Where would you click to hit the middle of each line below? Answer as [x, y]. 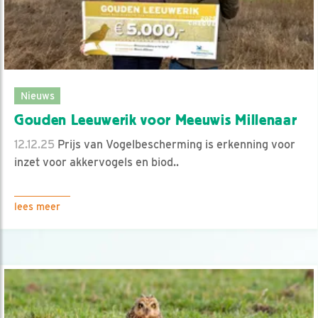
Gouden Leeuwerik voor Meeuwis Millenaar [156, 120]
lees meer [37, 206]
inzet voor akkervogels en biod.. [97, 162]
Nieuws [37, 95]
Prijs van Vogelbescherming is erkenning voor [175, 144]
